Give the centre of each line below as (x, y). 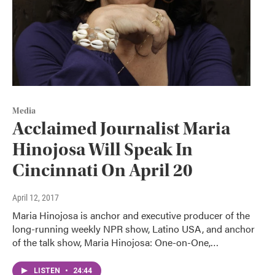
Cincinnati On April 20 (103, 171)
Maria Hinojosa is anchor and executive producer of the (131, 215)
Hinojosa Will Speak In (103, 150)
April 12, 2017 (36, 198)
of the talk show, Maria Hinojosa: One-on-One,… (115, 242)
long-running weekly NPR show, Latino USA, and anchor (134, 229)
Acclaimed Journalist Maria (121, 129)
